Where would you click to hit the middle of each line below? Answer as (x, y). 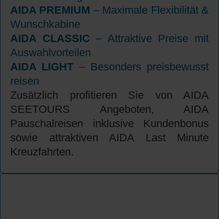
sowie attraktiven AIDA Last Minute (109, 138)
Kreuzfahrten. (42, 152)
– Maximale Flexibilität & (150, 10)
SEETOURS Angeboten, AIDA (109, 109)
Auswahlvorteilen (51, 53)
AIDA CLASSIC (50, 39)
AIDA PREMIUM (50, 10)
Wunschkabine (45, 24)
